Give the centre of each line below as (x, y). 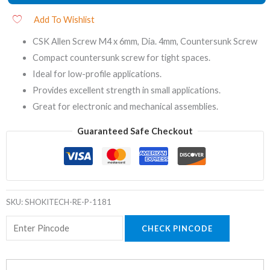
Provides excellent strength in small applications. (126, 90)
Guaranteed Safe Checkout (135, 131)
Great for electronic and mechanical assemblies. (125, 106)
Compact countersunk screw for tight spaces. (121, 57)
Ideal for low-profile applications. (97, 74)
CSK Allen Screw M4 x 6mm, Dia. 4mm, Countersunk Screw (145, 41)
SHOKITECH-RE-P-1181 (68, 202)
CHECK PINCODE (177, 229)
